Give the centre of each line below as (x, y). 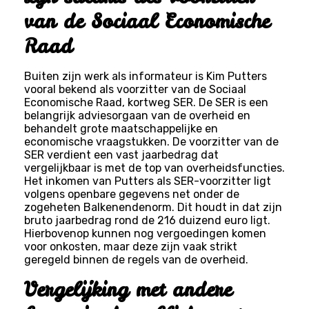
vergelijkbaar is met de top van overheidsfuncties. (154, 168)
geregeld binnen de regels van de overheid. (136, 259)
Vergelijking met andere (128, 289)
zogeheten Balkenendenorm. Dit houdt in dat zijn (153, 207)
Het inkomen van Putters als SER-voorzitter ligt (147, 181)
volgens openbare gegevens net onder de (131, 194)
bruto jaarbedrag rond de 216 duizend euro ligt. (147, 220)
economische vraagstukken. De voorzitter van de (151, 141)
